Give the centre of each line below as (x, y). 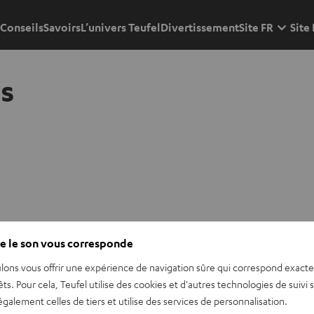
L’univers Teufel (120, 27)
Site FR (256, 27)
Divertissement (199, 27)
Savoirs (62, 27)
